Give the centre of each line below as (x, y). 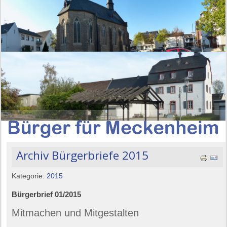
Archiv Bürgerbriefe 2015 (83, 155)
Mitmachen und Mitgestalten (75, 213)
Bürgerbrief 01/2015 (47, 194)
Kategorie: (29, 176)
